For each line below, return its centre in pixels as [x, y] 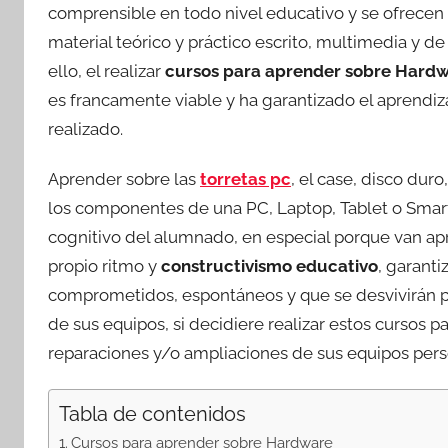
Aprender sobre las [124, 178]
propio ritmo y [104, 265]
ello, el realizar [106, 70]
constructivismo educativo [269, 265]
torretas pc [245, 178]
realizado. [85, 128]
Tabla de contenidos [152, 414]
